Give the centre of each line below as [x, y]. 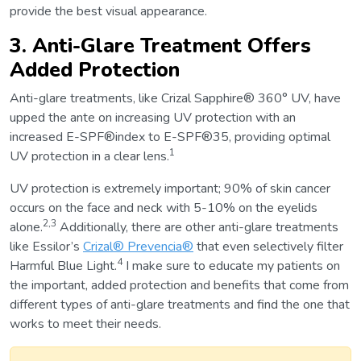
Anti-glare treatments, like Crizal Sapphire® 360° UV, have [175, 99]
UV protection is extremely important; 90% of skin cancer [170, 189]
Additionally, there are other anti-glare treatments [197, 228]
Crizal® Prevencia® [138, 247]
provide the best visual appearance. [108, 12]
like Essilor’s [46, 247]
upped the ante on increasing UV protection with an [153, 118]
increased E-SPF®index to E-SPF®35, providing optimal [170, 137]
